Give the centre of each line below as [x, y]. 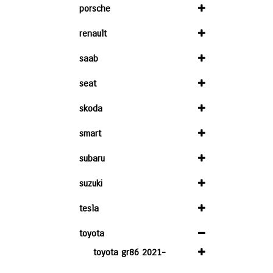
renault [93, 34]
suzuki [91, 183]
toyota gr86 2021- [129, 252]
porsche [95, 9]
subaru [92, 158]
